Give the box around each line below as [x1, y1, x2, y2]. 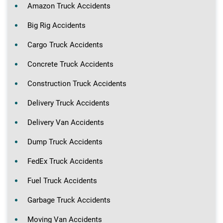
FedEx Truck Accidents [27, 156, 103, 166]
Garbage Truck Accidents [27, 195, 111, 205]
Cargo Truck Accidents [27, 40, 103, 49]
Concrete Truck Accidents [27, 59, 113, 69]
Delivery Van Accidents [27, 117, 104, 127]
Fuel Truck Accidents [27, 176, 97, 185]
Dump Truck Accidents [27, 137, 103, 146]
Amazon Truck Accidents [27, 1, 111, 10]
